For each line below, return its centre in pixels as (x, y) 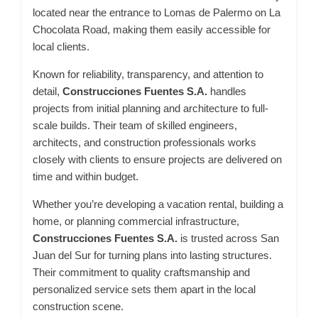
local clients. (61, 46)
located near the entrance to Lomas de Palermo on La (157, 12)
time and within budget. (86, 176)
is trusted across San (228, 238)
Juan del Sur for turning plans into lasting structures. (152, 255)
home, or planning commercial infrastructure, (136, 221)
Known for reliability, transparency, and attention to (148, 74)
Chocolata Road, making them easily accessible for (152, 29)
